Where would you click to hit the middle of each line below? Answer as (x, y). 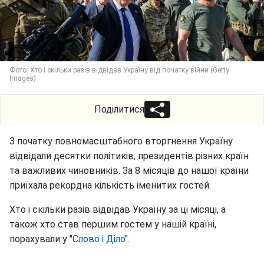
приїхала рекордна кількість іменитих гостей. (110, 185)
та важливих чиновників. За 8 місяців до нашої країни (129, 171)
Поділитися (119, 109)
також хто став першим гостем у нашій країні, (113, 224)
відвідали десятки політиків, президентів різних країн (129, 156)
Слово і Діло (99, 239)
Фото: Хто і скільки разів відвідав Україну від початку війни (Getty (119, 70)
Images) (23, 78)
